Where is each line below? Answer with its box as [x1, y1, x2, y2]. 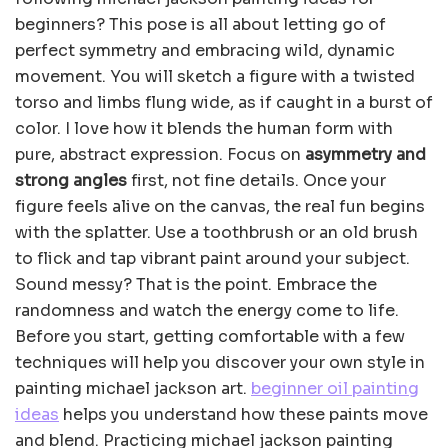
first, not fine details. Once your [127, 170, 386, 192]
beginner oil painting [251, 378, 419, 400]
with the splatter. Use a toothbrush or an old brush [15, 222, 418, 244]
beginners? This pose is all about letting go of [15, 14, 386, 36]
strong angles [15, 170, 127, 192]
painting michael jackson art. [15, 378, 251, 400]
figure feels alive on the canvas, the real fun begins [15, 196, 425, 218]
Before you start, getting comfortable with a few [15, 326, 405, 348]
